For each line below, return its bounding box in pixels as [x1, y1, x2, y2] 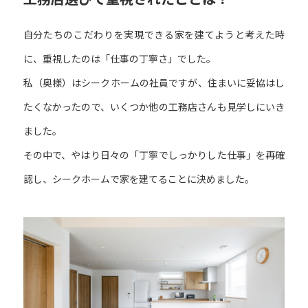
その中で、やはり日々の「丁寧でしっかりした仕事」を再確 [23, 149, 285, 162]
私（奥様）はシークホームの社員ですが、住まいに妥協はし [23, 77, 285, 89]
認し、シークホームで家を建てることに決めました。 [23, 173, 254, 186]
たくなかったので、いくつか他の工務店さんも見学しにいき [23, 101, 285, 113]
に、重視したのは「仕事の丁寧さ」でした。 [23, 53, 216, 65]
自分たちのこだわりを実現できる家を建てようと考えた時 [23, 29, 285, 41]
